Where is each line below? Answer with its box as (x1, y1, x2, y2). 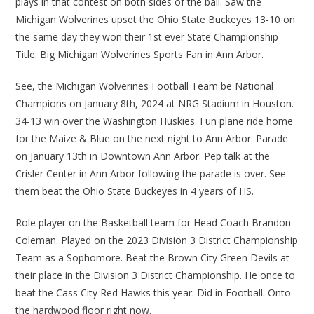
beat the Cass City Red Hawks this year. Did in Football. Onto (15, 286, 292, 300)
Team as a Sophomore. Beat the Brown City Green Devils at (15, 251, 290, 265)
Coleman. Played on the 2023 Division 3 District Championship (15, 233, 299, 247)
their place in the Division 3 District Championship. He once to (15, 268, 296, 282)
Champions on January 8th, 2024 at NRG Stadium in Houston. (15, 97, 294, 111)
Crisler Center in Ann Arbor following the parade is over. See (15, 167, 287, 181)
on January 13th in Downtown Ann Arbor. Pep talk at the (15, 149, 271, 163)
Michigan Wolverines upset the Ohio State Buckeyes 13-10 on (15, 13, 296, 27)
